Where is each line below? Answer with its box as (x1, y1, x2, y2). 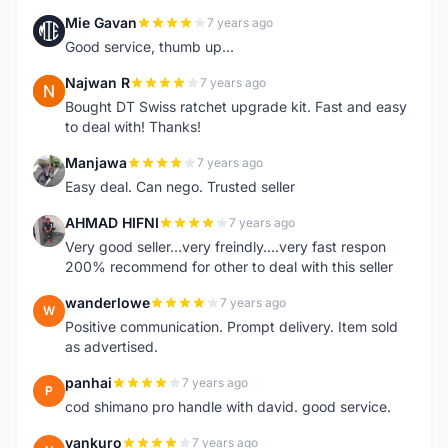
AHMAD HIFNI (65, 214, 159, 231)
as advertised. (65, 338, 158, 355)
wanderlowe (65, 294, 150, 311)
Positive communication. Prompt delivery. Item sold (65, 318, 398, 335)
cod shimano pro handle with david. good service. (65, 398, 391, 415)
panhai (65, 374, 112, 391)
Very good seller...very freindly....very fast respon (65, 238, 386, 255)
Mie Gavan (65, 14, 137, 31)
